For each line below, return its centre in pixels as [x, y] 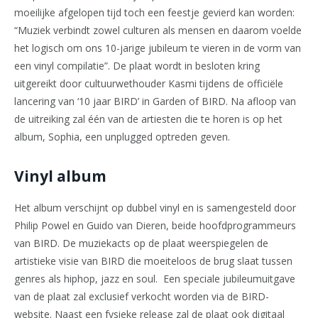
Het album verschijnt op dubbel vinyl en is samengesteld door [155, 208]
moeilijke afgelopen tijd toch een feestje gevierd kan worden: [154, 12]
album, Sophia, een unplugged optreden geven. [122, 136]
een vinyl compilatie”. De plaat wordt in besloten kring [137, 65]
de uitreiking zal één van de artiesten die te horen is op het [148, 119]
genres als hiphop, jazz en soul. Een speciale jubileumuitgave [155, 279]
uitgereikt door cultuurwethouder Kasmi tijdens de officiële [149, 83]
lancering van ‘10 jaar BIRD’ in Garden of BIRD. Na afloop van [155, 101]
